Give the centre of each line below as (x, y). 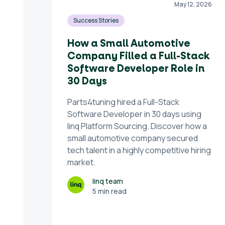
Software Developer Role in (136, 69)
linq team (107, 181)
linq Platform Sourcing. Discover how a (137, 126)
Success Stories (96, 20)
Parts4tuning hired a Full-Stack (123, 102)
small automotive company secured (132, 138)
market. (81, 162)
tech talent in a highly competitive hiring (139, 150)
